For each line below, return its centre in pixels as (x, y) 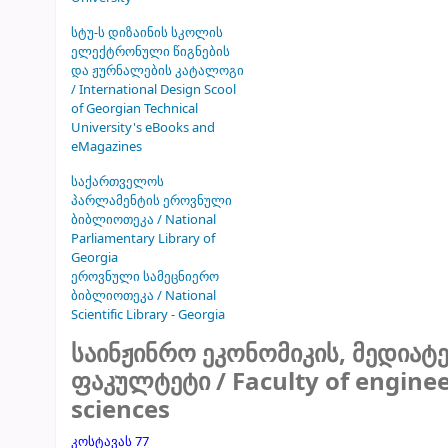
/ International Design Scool (153, 89)
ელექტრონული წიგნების (150, 51)
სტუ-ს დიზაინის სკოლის (147, 32)
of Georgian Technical (134, 108)
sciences (120, 409)
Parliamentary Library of (143, 238)
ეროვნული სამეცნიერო (145, 276)
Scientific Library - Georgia (148, 314)
